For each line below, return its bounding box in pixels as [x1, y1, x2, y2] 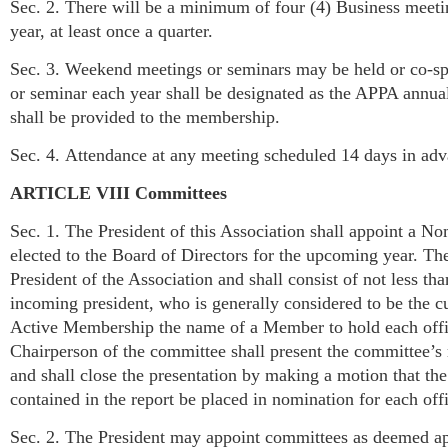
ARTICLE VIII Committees [10, 182, 227, 203]
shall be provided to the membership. [10, 106, 280, 127]
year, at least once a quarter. [10, 20, 213, 41]
